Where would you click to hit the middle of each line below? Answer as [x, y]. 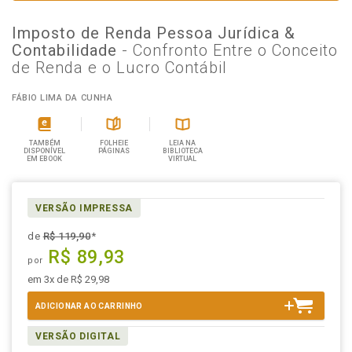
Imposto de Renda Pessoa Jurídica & [154, 33]
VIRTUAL [183, 159]
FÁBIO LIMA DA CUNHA [62, 98]
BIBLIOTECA [182, 151]
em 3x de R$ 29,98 [68, 279]
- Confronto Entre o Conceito [229, 50]
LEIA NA [183, 143]
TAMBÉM [44, 143]
